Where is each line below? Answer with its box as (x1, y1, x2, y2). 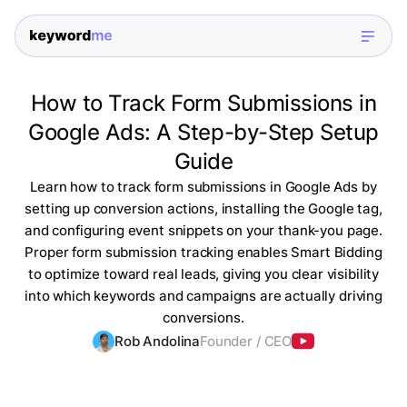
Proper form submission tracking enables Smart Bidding (25, 243, 382, 262)
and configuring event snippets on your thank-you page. (25, 222, 382, 240)
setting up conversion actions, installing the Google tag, (25, 200, 382, 218)
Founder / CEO (200, 333, 293, 351)
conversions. (163, 309, 244, 327)
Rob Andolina (114, 333, 201, 351)
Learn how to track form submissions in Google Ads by (30, 178, 377, 196)
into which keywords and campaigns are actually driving (25, 287, 382, 305)
